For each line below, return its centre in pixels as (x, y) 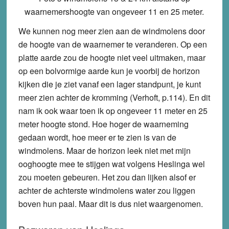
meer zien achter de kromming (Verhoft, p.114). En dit (114, 97)
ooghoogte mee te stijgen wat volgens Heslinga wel (111, 164)
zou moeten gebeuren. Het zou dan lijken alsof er (107, 177)
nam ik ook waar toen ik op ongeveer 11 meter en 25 (113, 110)
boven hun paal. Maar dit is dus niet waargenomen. (110, 203)
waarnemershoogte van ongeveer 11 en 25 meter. (114, 11)
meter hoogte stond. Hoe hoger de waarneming (103, 124)
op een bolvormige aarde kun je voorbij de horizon (109, 71)
